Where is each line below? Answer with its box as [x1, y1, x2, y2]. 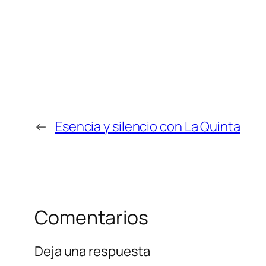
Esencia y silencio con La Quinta [55, 117, 240, 135]
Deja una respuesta [34, 242, 151, 260]
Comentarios [34, 204, 148, 230]
